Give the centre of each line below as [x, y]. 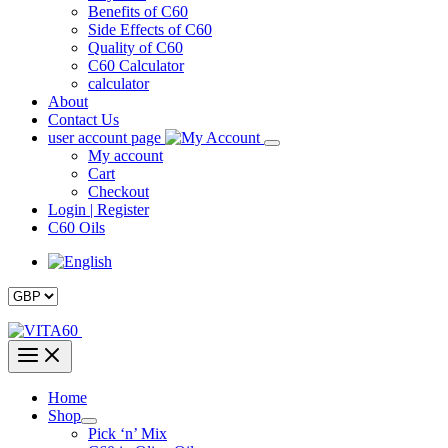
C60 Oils [76, 227]
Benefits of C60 [138, 11]
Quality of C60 [135, 47]
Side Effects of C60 [150, 29]
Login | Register [98, 209]
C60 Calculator [136, 65]
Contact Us [83, 119]
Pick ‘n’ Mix [127, 433]
